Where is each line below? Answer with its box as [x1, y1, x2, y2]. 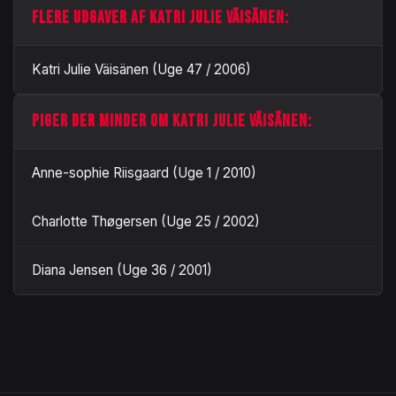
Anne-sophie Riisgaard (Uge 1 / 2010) [32, 164, 256, 181]
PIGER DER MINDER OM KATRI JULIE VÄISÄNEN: [32, 110, 312, 132]
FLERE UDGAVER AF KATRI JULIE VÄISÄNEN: [32, 7, 289, 28]
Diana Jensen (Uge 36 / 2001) [32, 261, 212, 278]
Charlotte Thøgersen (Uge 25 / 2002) [32, 212, 260, 230]
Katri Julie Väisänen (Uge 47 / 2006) [32, 60, 251, 78]
